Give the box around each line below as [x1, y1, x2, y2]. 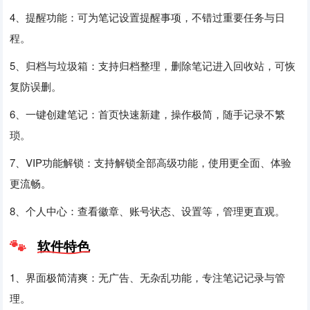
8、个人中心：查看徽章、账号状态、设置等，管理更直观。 [10, 203, 286, 218]
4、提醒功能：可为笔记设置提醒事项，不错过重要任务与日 [10, 9, 286, 24]
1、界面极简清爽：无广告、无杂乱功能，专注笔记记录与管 [10, 269, 286, 284]
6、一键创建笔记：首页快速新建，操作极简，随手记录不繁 [10, 106, 286, 121]
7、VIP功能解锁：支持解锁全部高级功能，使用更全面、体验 [10, 154, 292, 170]
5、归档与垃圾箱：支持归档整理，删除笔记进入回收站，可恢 [10, 57, 296, 73]
